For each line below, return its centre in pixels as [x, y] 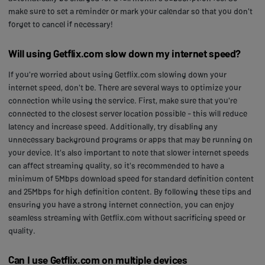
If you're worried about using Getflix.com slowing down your [117, 74]
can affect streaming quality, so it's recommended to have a [116, 165]
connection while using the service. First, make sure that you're [123, 100]
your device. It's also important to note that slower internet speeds [129, 152]
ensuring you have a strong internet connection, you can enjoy [121, 204]
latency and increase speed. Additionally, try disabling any [113, 126]
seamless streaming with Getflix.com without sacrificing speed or [127, 217]
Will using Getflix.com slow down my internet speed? [125, 53]
